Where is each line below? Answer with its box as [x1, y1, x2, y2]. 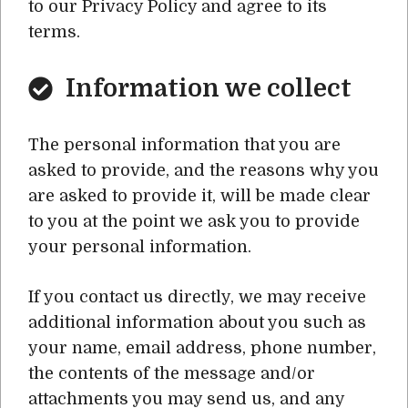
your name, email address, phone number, [28, 339, 376, 357]
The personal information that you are [28, 136, 341, 154]
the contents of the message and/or [28, 364, 315, 382]
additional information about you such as [28, 313, 366, 331]
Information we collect [65, 75, 352, 102]
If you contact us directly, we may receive [28, 288, 366, 306]
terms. [28, 23, 80, 41]
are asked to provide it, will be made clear [28, 187, 371, 205]
